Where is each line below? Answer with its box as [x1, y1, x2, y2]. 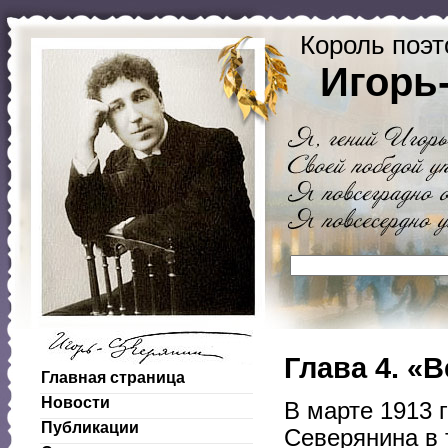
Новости [41, 394, 110, 411]
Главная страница [41, 369, 185, 386]
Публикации [41, 419, 139, 436]
